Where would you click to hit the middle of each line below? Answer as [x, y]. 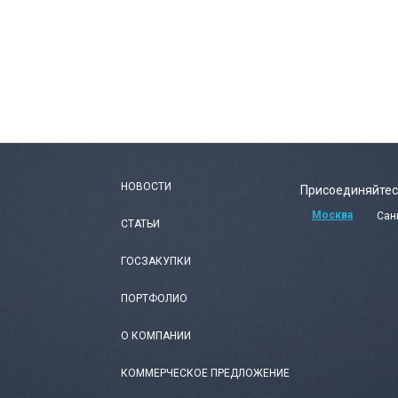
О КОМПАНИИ [156, 335]
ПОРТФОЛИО [154, 298]
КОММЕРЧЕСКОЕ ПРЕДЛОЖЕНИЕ [205, 373]
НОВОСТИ [146, 186]
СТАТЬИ [140, 223]
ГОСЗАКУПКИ [156, 261]
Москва [332, 215]
